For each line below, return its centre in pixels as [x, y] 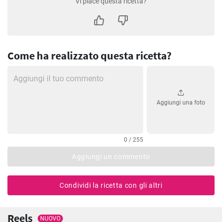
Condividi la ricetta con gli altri [111, 185]
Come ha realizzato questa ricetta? [89, 55]
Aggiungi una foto [181, 103]
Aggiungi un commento [111, 156]
